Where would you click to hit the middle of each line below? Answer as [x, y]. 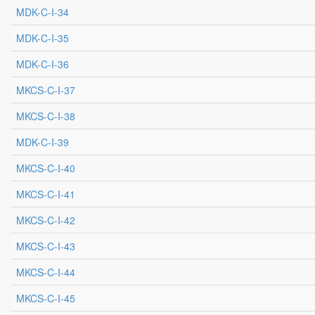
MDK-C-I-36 [43, 64]
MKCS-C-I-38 [46, 116]
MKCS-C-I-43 [46, 246]
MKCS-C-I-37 [46, 90]
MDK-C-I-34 [43, 12]
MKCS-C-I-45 [46, 298]
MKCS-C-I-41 [46, 194]
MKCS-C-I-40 [46, 168]
